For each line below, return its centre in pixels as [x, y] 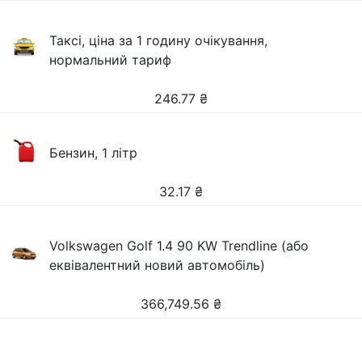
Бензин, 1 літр [94, 153]
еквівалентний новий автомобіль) [158, 265]
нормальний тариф [111, 60]
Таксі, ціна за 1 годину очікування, [159, 40]
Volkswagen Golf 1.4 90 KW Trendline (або [179, 246]
